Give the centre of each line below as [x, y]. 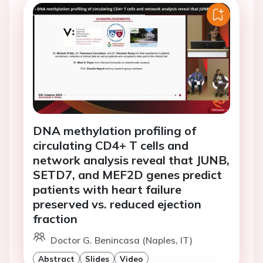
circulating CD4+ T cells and [111, 146]
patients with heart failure [107, 190]
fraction [55, 219]
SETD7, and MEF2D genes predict [127, 175]
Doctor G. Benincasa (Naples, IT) [122, 240]
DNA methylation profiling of [114, 131]
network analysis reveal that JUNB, [131, 160]
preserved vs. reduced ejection [117, 204]
